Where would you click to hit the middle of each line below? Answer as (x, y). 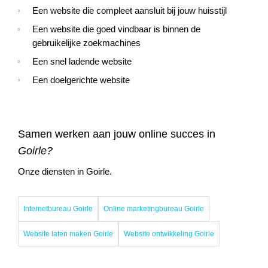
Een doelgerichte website (81, 80)
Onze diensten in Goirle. (65, 172)
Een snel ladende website (82, 62)
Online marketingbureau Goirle (154, 208)
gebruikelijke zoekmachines (86, 43)
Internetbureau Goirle (58, 208)
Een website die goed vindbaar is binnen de (116, 29)
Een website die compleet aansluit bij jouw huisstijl (130, 11)
